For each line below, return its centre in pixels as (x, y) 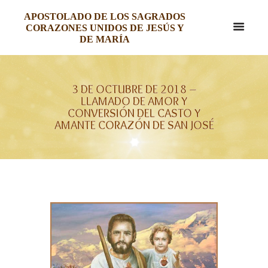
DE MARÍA (105, 39)
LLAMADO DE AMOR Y (134, 101)
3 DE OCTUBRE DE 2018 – (134, 89)
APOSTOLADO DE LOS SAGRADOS (105, 16)
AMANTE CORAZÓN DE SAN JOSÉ (134, 125)
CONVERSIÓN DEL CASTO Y (134, 113)
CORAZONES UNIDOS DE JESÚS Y (105, 28)
